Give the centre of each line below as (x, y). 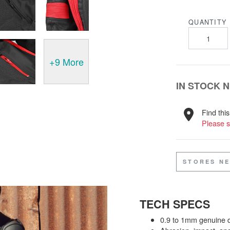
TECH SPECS (175, 204)
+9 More (66, 61)
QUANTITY (207, 22)
